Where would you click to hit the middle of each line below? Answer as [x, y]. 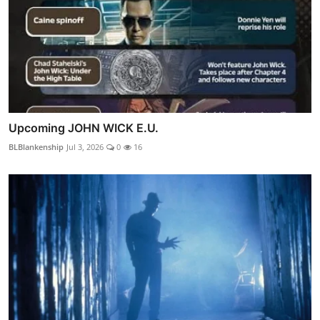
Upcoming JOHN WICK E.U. [84, 128]
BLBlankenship [36, 147]
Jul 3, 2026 [85, 147]
